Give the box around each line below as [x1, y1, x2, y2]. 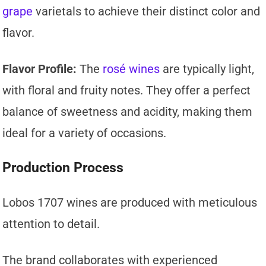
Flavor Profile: [2, 62, 77, 77]
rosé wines [100, 62, 160, 77]
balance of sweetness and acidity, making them [2, 104, 253, 119]
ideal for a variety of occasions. [2, 126, 167, 141]
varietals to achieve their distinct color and [33, 4, 261, 19]
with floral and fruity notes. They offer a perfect [2, 83, 251, 98]
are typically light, [160, 62, 255, 77]
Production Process [2, 160, 124, 176]
